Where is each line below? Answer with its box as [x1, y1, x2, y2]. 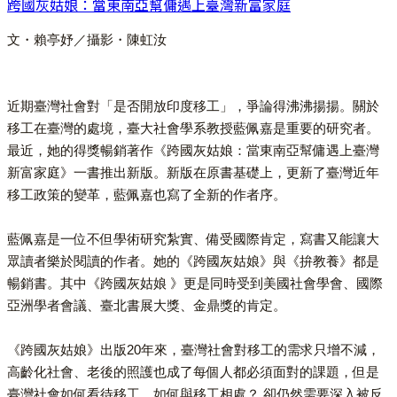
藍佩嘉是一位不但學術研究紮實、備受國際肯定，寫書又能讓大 [7, 230, 379, 246]
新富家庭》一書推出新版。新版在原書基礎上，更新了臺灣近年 [7, 164, 379, 180]
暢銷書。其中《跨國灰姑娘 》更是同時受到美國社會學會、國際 [7, 275, 383, 291]
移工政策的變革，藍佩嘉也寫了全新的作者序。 [7, 186, 286, 202]
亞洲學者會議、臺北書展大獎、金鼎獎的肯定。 [7, 297, 286, 313]
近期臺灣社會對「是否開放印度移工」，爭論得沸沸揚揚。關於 [7, 97, 379, 113]
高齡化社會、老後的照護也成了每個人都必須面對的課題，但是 [7, 363, 379, 379]
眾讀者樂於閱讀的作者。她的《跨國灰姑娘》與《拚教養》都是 [7, 253, 379, 269]
